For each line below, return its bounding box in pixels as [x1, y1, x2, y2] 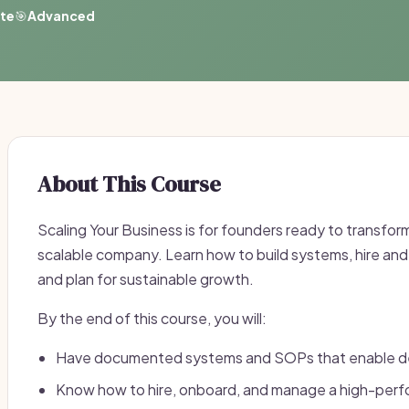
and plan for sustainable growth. [37, 269, 254, 288]
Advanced [27, 7, 95, 24]
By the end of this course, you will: [37, 309, 267, 328]
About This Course [37, 169, 221, 199]
